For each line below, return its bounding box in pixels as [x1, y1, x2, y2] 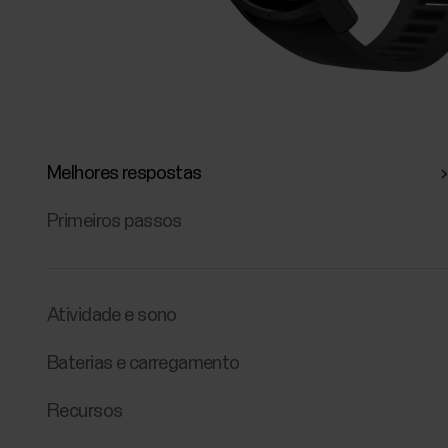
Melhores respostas [47, 164, 202, 183]
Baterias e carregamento [47, 353, 240, 373]
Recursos [47, 402, 123, 422]
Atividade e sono [47, 305, 177, 325]
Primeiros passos [47, 212, 182, 232]
